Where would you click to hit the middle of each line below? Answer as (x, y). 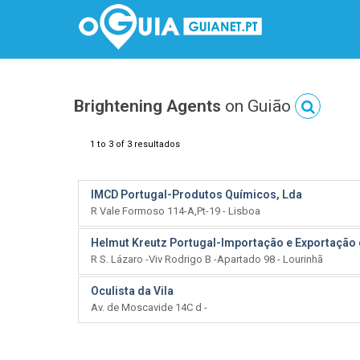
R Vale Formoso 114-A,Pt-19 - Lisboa (176, 211)
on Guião (258, 106)
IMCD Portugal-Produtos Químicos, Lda (196, 194)
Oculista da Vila (132, 291)
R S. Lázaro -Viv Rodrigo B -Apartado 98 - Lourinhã (207, 259)
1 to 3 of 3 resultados (135, 144)
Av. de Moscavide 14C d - (149, 307)
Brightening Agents (147, 106)
